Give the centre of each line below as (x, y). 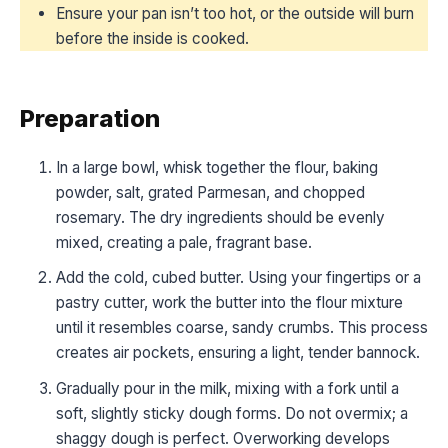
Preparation (90, 118)
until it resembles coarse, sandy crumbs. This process (242, 328)
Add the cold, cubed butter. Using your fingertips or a (238, 278)
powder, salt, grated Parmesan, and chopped (210, 192)
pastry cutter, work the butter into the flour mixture (229, 303)
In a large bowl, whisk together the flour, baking (217, 167)
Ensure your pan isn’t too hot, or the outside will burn (235, 13)
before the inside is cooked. (152, 38)
